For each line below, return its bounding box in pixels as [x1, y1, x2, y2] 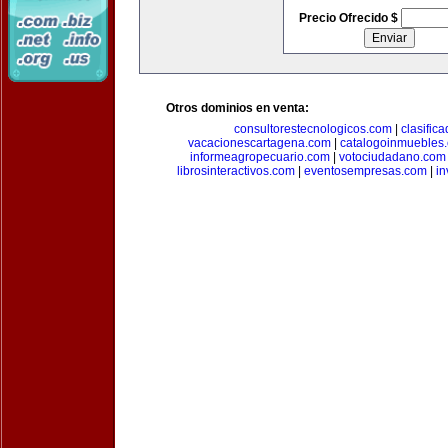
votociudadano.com [338, 150, 446, 164]
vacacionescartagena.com [188, 136, 331, 150]
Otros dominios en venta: [166, 101, 309, 115]
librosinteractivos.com [176, 164, 295, 178]
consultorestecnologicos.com [234, 122, 392, 136]
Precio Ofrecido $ [298, 11, 401, 25]
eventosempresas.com [303, 164, 427, 178]
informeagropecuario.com [189, 150, 330, 164]
